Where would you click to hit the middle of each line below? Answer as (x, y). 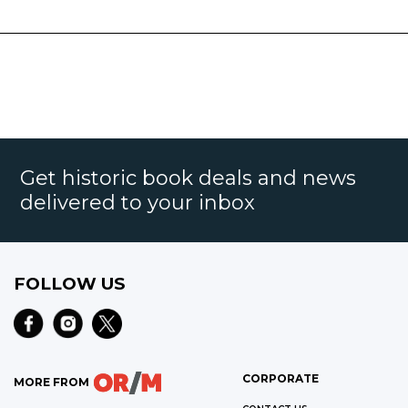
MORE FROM (51, 382)
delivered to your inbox (138, 203)
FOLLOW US (69, 284)
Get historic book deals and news (189, 178)
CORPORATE (280, 379)
